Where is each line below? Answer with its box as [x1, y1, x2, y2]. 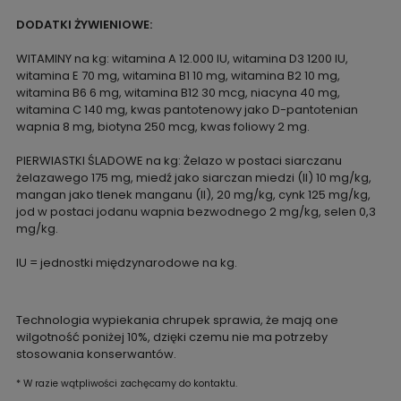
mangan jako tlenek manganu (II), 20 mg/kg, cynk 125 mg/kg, [15, 185, 371, 203]
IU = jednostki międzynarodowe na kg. [15, 253, 237, 271]
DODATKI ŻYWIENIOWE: [15, 15, 152, 33]
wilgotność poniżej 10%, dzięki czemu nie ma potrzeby [15, 328, 328, 346]
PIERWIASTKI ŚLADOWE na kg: [15, 151, 181, 169]
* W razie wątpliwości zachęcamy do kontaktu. [15, 376, 237, 390]
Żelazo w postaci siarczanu [183, 151, 342, 169]
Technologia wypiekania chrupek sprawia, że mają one [15, 311, 338, 328]
